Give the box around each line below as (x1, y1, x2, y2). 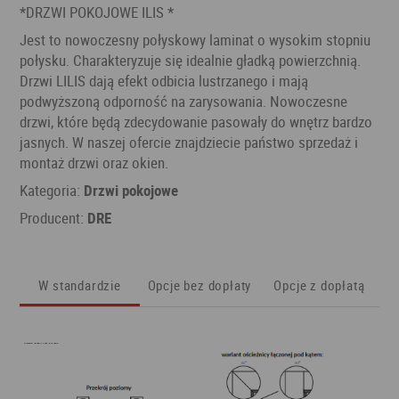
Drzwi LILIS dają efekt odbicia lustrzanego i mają (20, 70, 309, 92)
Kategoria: (20, 180, 85, 201)
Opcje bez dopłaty (147, 276, 252, 295)
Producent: (20, 208, 88, 229)
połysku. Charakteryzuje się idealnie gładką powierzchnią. (20, 50, 362, 71)
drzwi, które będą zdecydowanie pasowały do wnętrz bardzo (20, 111, 373, 133)
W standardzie (38, 276, 121, 295)
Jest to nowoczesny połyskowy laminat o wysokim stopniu (20, 29, 371, 51)
